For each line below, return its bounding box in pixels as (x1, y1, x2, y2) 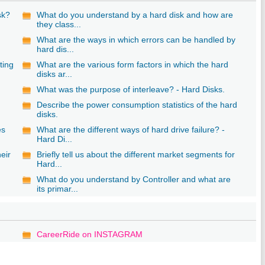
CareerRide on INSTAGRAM (37, 229, 143, 239)
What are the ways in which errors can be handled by (37, 34, 236, 44)
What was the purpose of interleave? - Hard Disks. (37, 84, 225, 94)
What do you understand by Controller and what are (37, 174, 231, 184)
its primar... (37, 183, 79, 193)
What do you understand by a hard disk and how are (37, 9, 234, 20)
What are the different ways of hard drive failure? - (37, 124, 225, 134)
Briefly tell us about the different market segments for (37, 149, 235, 159)
